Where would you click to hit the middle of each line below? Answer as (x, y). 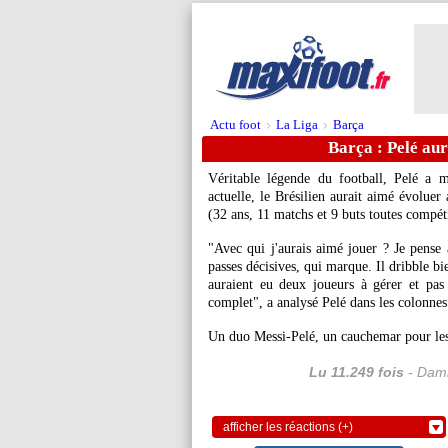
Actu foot (235, 124)
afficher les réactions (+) (288, 427)
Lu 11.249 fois (356, 372)
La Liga (297, 124)
